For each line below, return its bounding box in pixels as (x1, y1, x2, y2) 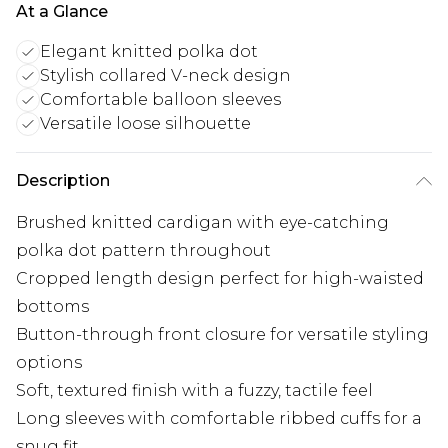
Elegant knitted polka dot (40, 42, 258, 62)
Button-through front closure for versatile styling (16, 325, 429, 345)
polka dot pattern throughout (16, 241, 271, 261)
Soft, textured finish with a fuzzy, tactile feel (16, 381, 373, 401)
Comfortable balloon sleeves (40, 90, 281, 110)
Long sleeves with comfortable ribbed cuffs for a (16, 409, 422, 429)
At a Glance (16, 2, 108, 22)
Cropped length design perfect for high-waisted (16, 269, 424, 289)
